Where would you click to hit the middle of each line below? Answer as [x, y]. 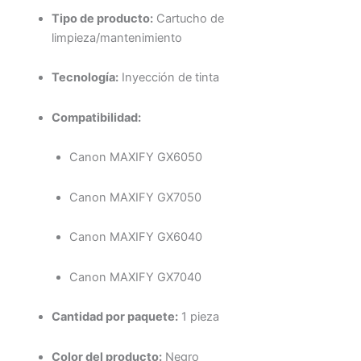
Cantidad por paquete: [114, 317]
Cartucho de [188, 18]
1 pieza [198, 317]
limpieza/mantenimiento [116, 37]
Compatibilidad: [96, 117]
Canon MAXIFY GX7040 [135, 277]
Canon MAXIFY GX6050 [135, 158]
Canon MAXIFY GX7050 [135, 197]
